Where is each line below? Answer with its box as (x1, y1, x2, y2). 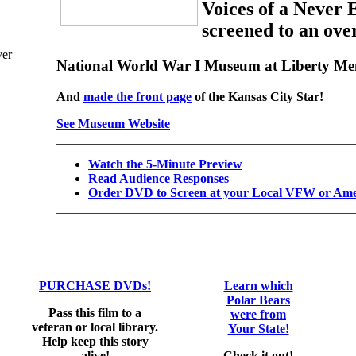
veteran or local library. (32, 320, 158, 334)
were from (230, 308, 286, 321)
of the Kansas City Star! (192, 89, 323, 103)
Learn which (223, 279, 293, 292)
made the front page (83, 89, 192, 103)
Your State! (227, 322, 289, 335)
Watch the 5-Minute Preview (88, 157, 242, 171)
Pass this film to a (48, 306, 141, 319)
